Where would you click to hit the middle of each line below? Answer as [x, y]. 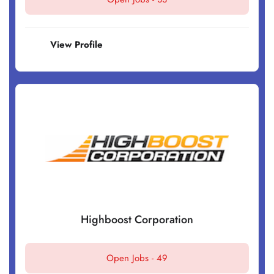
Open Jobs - [131, 258]
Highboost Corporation [137, 220]
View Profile [76, 45]
